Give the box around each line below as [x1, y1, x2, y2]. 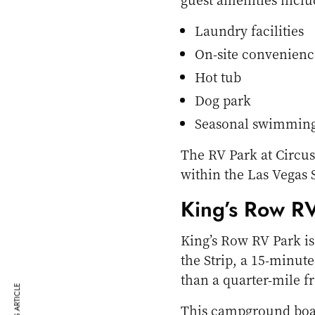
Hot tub [195, 67, 241, 86]
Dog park [195, 91, 251, 110]
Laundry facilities [195, 21, 304, 40]
